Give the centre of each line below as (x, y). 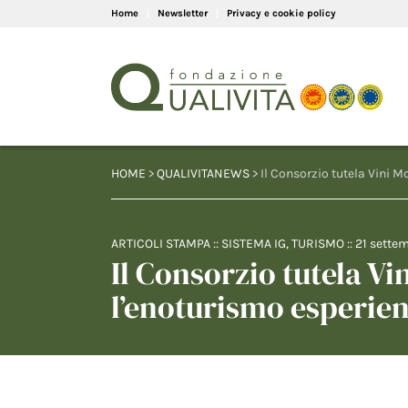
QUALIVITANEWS (203, 173)
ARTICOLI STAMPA (161, 244)
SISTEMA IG (254, 244)
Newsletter (183, 13)
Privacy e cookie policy (281, 13)
